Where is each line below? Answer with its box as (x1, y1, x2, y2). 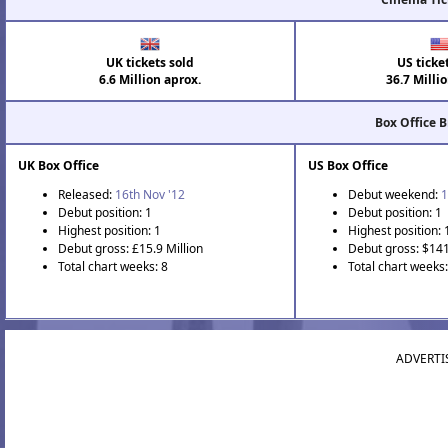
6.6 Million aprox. (99, 70, 202, 88)
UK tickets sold (106, 53, 195, 71)
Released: (58, 185, 115, 203)
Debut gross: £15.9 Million (58, 239, 203, 257)
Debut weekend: (348, 185, 442, 203)
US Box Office (308, 156, 389, 174)
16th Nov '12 (115, 185, 185, 203)
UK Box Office (18, 156, 99, 174)
